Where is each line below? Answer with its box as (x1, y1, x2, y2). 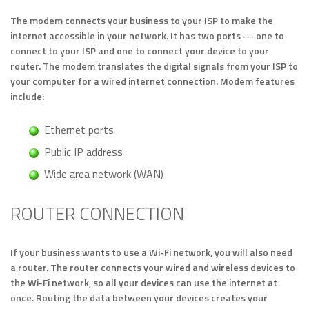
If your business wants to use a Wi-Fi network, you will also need (10, 245, 292, 260)
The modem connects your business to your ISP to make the (10, 13, 273, 28)
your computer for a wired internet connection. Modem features (10, 74, 295, 89)
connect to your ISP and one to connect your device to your (10, 43, 269, 59)
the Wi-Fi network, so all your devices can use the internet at (10, 275, 277, 290)
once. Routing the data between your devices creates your (10, 290, 268, 306)
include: (10, 89, 44, 104)
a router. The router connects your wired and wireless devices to (10, 260, 295, 275)
